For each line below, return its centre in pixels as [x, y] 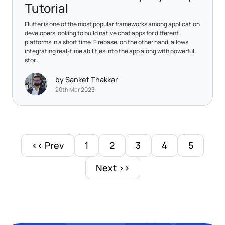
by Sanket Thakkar [86, 80]
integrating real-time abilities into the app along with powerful [109, 51]
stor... [32, 60]
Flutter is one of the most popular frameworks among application [112, 24]
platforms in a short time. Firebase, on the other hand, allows [106, 42]
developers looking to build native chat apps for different [102, 33]
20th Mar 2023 [75, 90]
